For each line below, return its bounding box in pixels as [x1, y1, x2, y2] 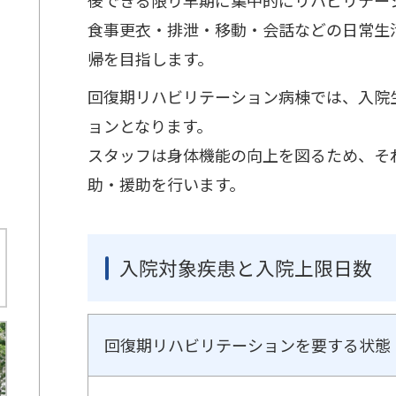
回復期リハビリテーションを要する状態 [104, 333, 391, 357]
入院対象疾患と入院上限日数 [118, 254, 372, 282]
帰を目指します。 [88, 46, 213, 70]
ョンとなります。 [88, 113, 212, 137]
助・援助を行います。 [88, 171, 245, 195]
